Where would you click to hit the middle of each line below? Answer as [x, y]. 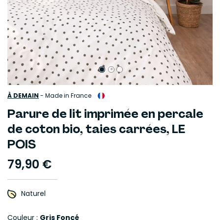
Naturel [33, 193]
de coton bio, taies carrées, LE [96, 129]
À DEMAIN [23, 96]
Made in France [68, 96]
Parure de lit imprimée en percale [105, 114]
